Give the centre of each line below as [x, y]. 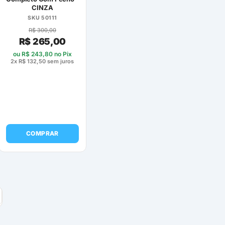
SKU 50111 [42, 18]
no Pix [62, 54]
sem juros [60, 61]
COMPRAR [42, 133]
